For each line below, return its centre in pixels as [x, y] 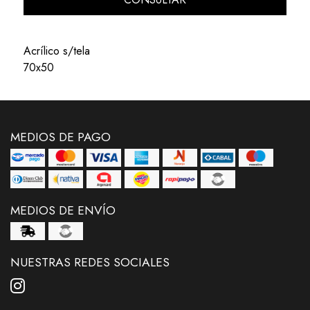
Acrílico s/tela [56, 51]
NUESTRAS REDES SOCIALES [90, 263]
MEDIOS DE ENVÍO [63, 211]
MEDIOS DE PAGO [61, 137]
